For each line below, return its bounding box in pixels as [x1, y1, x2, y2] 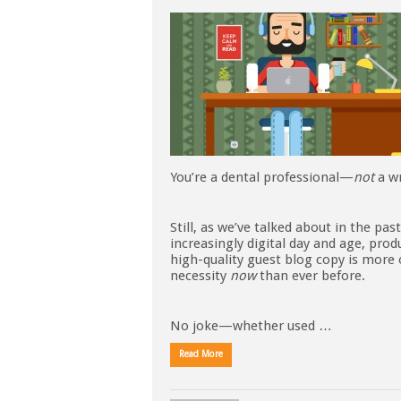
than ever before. [256, 268, 365, 284]
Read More [179, 349, 223, 359]
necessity [170, 268, 230, 284]
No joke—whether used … [170, 318, 332, 334]
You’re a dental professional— [170, 169, 354, 185]
